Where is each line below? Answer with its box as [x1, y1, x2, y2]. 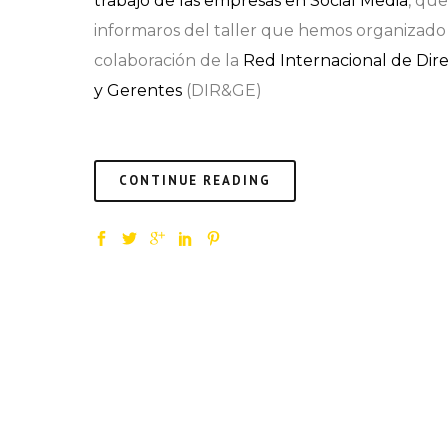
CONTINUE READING [119, 172, 271, 189]
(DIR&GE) [182, 81, 262, 100]
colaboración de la [94, 51, 243, 70]
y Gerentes [94, 81, 182, 100]
